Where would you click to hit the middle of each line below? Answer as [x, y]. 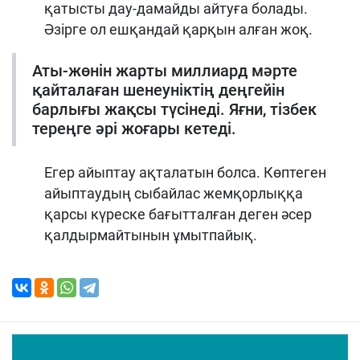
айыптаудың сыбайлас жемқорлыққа [174, 193]
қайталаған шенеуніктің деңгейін [158, 90]
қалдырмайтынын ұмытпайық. [151, 235]
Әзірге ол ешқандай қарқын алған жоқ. [178, 29]
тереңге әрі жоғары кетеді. [134, 128]
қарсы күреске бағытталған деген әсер [178, 214]
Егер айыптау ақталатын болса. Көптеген [185, 172]
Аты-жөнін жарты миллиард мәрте [165, 70]
